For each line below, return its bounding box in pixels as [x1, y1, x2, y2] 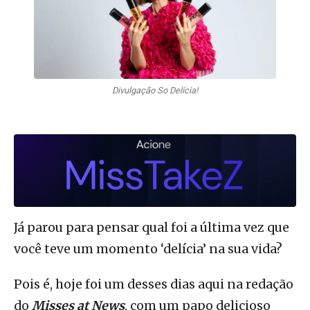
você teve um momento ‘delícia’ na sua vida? [14, 241, 282, 257]
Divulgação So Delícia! [111, 85, 198, 96]
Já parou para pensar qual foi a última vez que [14, 220, 289, 236]
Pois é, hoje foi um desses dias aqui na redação [14, 277, 293, 293]
